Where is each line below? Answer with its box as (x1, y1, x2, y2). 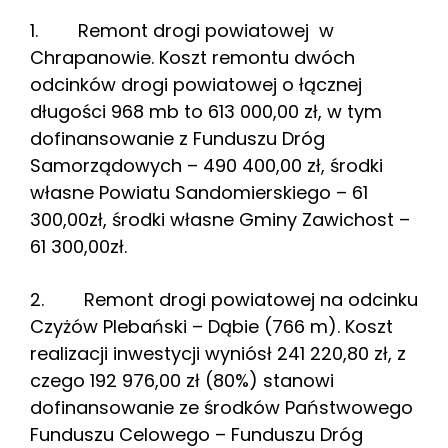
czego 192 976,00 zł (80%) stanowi (30, 368, 334, 394)
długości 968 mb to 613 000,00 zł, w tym (30, 99, 382, 125)
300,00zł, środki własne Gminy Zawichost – (30, 207, 410, 233)
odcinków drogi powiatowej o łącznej (30, 72, 362, 98)
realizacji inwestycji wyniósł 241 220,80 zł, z (30, 341, 406, 367)
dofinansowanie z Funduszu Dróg (30, 126, 325, 152)
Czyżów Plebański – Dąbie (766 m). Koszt (30, 314, 393, 340)
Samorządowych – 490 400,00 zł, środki (30, 153, 383, 179)
